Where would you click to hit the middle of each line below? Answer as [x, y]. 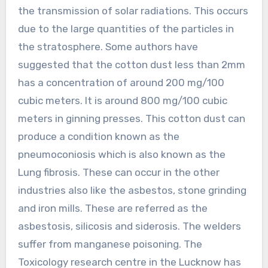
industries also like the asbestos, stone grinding [132, 190]
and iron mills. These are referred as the [112, 208]
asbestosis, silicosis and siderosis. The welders [129, 226]
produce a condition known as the [98, 136]
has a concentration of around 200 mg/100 [121, 82]
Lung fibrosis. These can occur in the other [118, 172]
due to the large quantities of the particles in [126, 28]
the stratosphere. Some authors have [108, 46]
